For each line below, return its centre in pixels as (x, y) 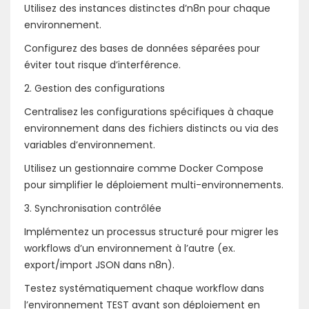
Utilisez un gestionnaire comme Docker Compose (144, 168)
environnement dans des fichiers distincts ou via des (151, 128)
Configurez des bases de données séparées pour (142, 48)
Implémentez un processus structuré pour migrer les (151, 231)
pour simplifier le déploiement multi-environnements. (154, 185)
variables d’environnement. (90, 144)
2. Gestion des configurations (94, 88)
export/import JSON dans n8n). (99, 265)
